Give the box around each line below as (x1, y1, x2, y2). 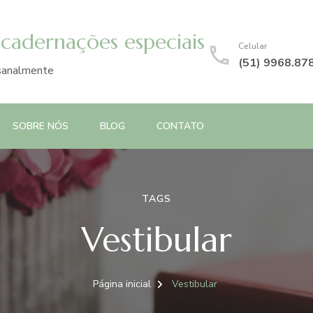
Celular (238, 41, 267, 52)
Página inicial (92, 277, 151, 291)
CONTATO (156, 119, 204, 133)
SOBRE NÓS (13, 119, 68, 133)
